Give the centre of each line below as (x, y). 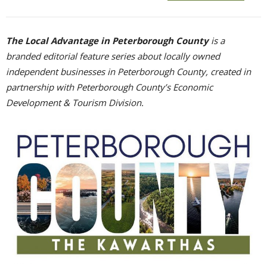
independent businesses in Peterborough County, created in (128, 71)
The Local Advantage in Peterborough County (107, 40)
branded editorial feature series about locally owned (113, 56)
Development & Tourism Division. (75, 102)
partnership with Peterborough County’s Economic (109, 87)
